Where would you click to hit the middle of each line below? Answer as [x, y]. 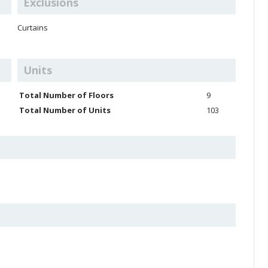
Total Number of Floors [66, 95]
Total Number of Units [65, 110]
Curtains [33, 28]
